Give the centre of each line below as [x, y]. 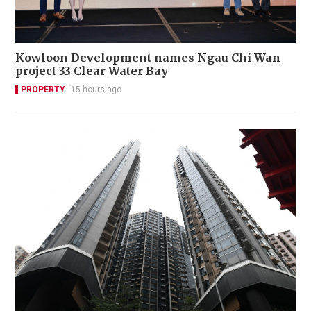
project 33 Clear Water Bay [92, 70]
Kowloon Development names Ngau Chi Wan [148, 57]
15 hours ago [96, 89]
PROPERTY [43, 89]
